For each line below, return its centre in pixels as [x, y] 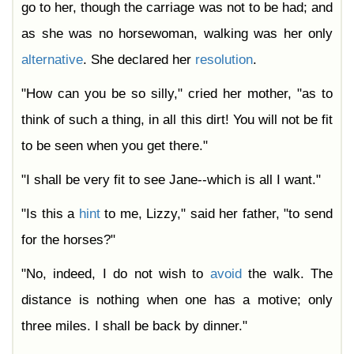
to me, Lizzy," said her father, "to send [217, 214]
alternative [52, 60]
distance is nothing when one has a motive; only [177, 300]
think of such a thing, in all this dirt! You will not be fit [177, 120]
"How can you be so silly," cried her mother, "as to [177, 94]
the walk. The [287, 274]
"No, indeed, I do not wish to [116, 274]
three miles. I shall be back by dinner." [134, 326]
